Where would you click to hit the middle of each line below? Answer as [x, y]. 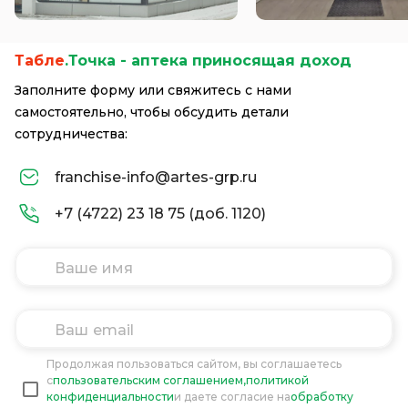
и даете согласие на [232, 397]
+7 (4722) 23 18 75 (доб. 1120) [160, 214]
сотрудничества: [71, 134]
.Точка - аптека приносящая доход [208, 61]
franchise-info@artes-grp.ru [156, 178]
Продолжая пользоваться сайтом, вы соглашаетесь [194, 364]
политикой [277, 381]
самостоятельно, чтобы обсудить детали [152, 112]
